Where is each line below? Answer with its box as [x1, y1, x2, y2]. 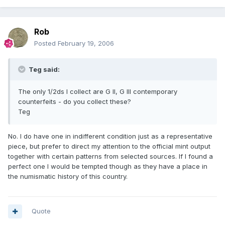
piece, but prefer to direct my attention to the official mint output [8, 142, 210, 151]
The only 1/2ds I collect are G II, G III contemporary [18, 87, 177, 96]
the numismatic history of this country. [8, 172, 128, 181]
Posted [34, 39, 58, 48]
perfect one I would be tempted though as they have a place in [8, 162, 207, 171]
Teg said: [27, 65, 60, 74]
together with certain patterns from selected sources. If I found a [8, 152, 213, 161]
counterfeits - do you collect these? [18, 97, 131, 106]
